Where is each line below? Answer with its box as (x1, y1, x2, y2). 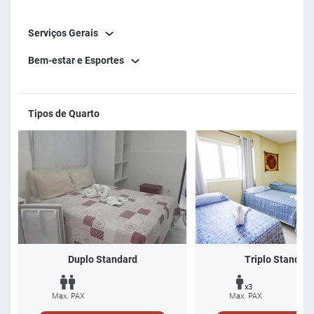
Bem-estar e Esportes (28, 55, 124, 67)
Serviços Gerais (28, 27, 98, 39)
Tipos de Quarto (28, 108, 100, 120)
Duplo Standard (67, 254, 137, 266)
